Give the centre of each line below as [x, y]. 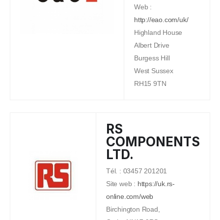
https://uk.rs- [156, 184]
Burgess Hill [152, 58]
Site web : [122, 184]
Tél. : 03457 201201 [137, 171]
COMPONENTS [153, 142]
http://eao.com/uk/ [161, 20]
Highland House [158, 33]
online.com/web [130, 197]
